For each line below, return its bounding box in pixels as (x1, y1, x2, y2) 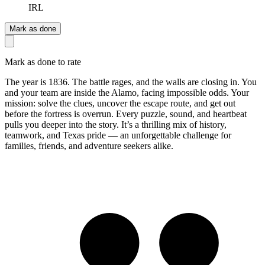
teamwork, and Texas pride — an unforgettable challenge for (5, 130, 231, 140)
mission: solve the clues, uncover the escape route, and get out (5, 98, 235, 108)
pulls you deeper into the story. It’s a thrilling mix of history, (5, 119, 227, 130)
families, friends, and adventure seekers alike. (5, 140, 173, 151)
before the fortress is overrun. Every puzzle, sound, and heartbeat (5, 108, 247, 119)
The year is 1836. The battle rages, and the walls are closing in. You (5, 76, 257, 87)
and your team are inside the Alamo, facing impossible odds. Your (5, 87, 249, 98)
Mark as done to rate (5, 56, 81, 67)
